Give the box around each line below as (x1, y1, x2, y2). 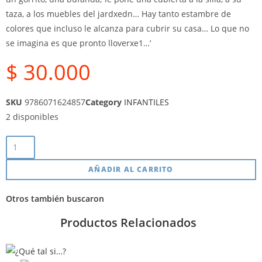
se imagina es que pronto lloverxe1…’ (6, 37, 151, 49)
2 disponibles (6, 111, 58, 122)
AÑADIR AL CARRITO (88, 164, 174, 174)
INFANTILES (124, 96, 169, 108)
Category (85, 96, 122, 108)
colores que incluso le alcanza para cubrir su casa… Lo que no (6, 23, 249, 34)
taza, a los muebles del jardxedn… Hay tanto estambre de (6, 8, 231, 19)
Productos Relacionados (60, 215, 196, 230)
